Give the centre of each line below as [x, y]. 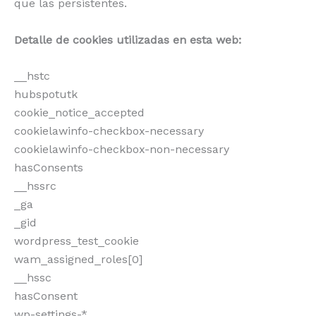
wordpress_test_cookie [77, 241]
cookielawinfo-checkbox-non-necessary [122, 150]
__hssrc [35, 186]
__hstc [32, 76]
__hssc [33, 278]
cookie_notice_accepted [79, 113]
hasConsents [49, 168]
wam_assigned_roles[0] [78, 260]
